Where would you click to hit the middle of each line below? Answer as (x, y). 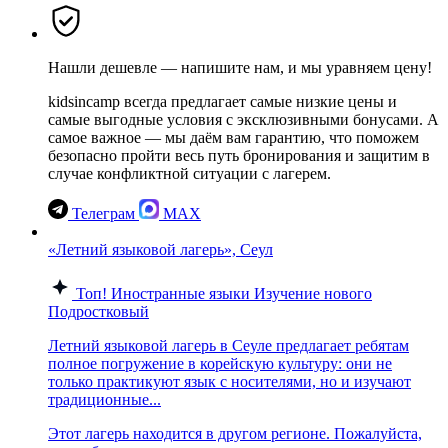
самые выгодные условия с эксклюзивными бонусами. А (243, 119)
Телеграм (103, 213)
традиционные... (104, 399)
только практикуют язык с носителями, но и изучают (229, 381)
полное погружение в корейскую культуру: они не (220, 363)
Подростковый (98, 311)
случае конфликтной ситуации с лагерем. (189, 173)
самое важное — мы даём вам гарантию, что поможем (233, 137)
